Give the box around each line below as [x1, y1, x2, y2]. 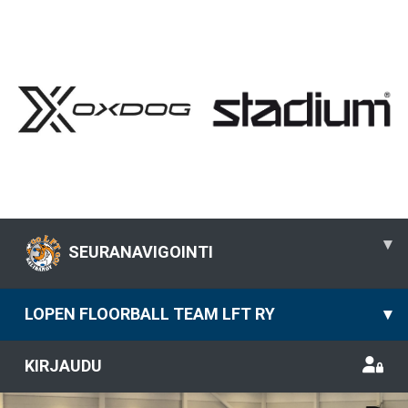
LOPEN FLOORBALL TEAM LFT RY [25, 303, 275, 323]
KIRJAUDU [25, 355, 102, 375]
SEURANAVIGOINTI [68, 241, 213, 261]
